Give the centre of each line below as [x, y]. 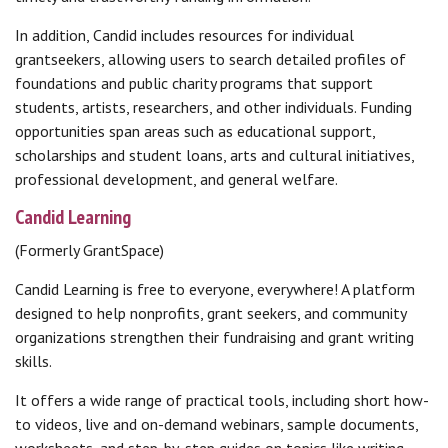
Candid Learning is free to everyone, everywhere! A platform [215, 289]
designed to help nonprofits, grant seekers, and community [210, 313]
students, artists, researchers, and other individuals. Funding [213, 107]
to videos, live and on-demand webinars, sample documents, [216, 424]
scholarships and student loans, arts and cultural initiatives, [214, 155]
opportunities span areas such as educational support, [195, 131]
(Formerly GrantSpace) [89, 250]
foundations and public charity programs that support [194, 83]
